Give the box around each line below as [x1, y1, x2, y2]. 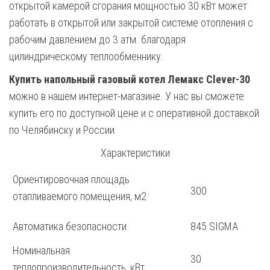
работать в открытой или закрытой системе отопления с [9, 16, 253, 30]
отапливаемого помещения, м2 [13, 190, 146, 203]
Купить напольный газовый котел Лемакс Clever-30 [9, 73, 250, 86]
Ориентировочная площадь [13, 173, 130, 186]
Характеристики [100, 146, 170, 160]
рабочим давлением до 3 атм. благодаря [9, 33, 186, 46]
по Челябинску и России [9, 124, 115, 137]
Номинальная [13, 244, 70, 257]
